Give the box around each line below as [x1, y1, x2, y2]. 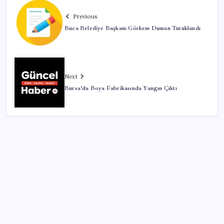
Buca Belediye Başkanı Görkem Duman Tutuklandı [64, 24, 200, 32]
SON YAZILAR [14, 209, 68, 219]
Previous [73, 12, 97, 20]
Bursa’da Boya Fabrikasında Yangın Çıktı [64, 84, 177, 92]
